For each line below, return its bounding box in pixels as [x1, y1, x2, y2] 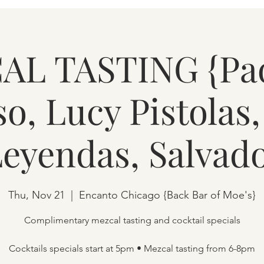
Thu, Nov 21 [8, 189, 65, 202]
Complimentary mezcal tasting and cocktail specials [24, 214, 240, 226]
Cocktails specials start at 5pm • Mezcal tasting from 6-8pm [9, 243, 255, 254]
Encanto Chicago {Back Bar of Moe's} [79, 189, 256, 202]
